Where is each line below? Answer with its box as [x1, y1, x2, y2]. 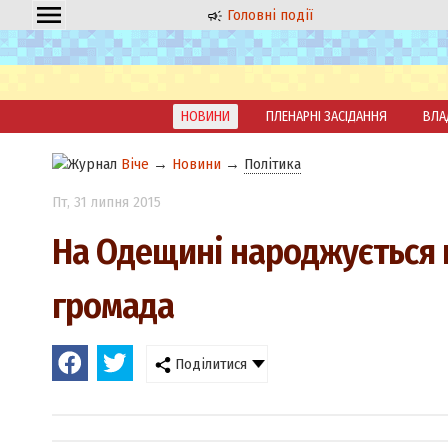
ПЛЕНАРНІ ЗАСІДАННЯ [266, 108, 387, 125]
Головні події [223, 6, 314, 24]
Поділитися [170, 355, 247, 374]
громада [51, 284, 174, 329]
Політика [243, 155, 301, 173]
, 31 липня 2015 [66, 193, 161, 212]
